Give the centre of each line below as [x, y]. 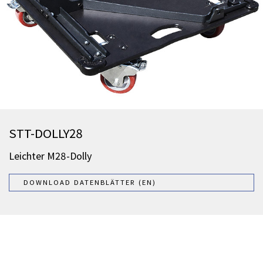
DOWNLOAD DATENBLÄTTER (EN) [90, 183]
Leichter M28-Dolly [50, 156]
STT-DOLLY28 [46, 134]
